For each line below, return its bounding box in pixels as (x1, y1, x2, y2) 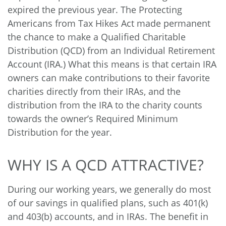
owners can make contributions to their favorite (8, 72, 210, 84)
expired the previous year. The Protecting (8, 4, 182, 16)
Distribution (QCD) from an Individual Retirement (8, 44, 215, 56)
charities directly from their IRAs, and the (8, 85, 181, 97)
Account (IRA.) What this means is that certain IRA (8, 58, 216, 70)
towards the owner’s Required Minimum (8, 112, 178, 125)
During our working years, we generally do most (8, 183, 211, 195)
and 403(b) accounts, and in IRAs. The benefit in (8, 210, 208, 222)
